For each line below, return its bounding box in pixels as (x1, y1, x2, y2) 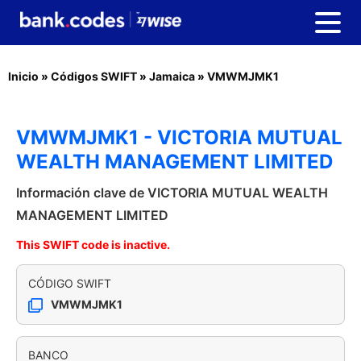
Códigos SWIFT (51, 69, 137, 83)
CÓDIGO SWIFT (28, 276, 111, 290)
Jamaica (149, 69, 195, 83)
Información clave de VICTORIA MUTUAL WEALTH (16, 185, 328, 201)
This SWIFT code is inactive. (16, 238, 170, 251)
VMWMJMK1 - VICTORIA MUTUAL (16, 126, 342, 149)
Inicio (8, 69, 39, 83)
